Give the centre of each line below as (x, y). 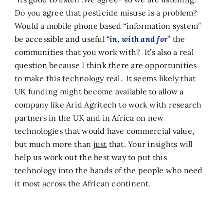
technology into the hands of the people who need (109, 170)
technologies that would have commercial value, (104, 131)
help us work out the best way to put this (91, 157)
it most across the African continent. (82, 183)
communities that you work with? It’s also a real (104, 52)
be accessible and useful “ (62, 39)
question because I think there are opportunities (106, 65)
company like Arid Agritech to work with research (108, 104)
